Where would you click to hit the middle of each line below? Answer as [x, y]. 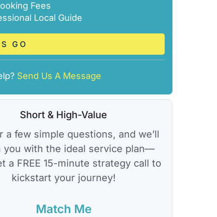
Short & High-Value [64, 115]
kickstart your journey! [63, 178]
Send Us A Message [59, 76]
